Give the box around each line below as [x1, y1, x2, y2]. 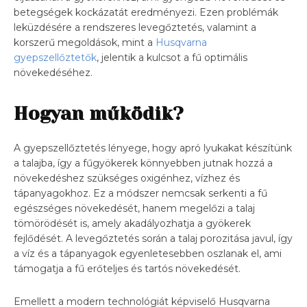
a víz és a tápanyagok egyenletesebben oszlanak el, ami [14, 247, 282, 260]
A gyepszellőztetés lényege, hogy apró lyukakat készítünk [14, 141, 292, 154]
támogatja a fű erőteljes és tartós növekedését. [14, 262, 241, 275]
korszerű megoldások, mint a [14, 36, 156, 49]
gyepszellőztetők [14, 51, 97, 64]
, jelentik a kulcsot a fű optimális [97, 51, 247, 64]
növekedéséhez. [14, 66, 93, 79]
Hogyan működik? [14, 102, 184, 124]
